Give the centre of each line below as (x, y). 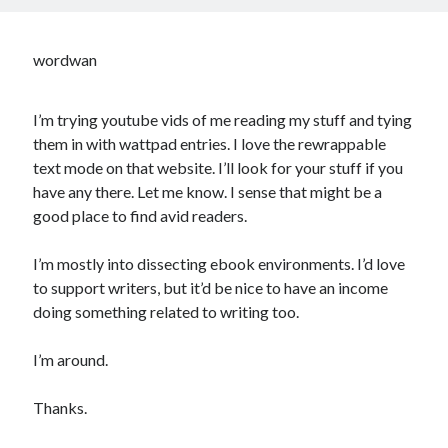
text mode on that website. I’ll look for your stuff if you (218, 167)
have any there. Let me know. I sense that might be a (208, 191)
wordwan (65, 59)
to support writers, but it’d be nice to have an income (211, 287)
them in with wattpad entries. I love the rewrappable (210, 143)
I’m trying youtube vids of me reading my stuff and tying (223, 119)
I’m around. (71, 359)
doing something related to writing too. (166, 311)
